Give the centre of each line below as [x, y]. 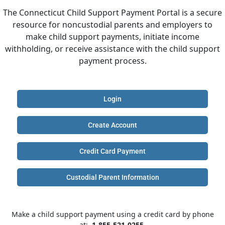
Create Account [113, 125]
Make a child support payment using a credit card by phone [113, 214]
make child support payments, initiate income [113, 37]
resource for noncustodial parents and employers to [113, 25]
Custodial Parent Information [113, 178]
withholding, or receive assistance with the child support [113, 49]
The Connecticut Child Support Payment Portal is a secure [113, 13]
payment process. [113, 61]
